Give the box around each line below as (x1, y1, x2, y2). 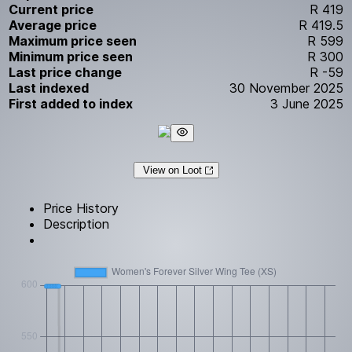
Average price (9, 16, 97, 33)
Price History (43, 200, 119, 216)
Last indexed (9, 79, 90, 96)
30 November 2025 (229, 79, 343, 96)
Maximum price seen (9, 32, 137, 49)
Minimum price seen (9, 48, 134, 64)
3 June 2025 (269, 95, 343, 112)
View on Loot (142, 163, 202, 176)
